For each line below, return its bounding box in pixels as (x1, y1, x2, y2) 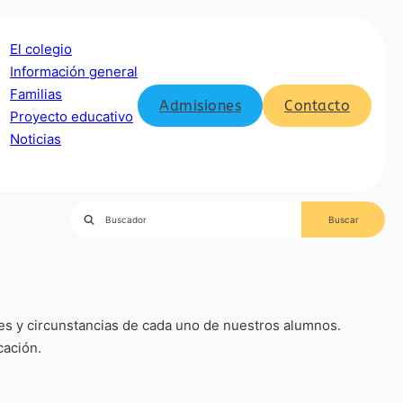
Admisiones (159, 96, 241, 114)
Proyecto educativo (10, 108, 133, 125)
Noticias (10, 130, 61, 148)
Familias (10, 85, 62, 103)
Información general (10, 63, 138, 80)
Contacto (284, 96, 350, 114)
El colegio (10, 40, 72, 58)
